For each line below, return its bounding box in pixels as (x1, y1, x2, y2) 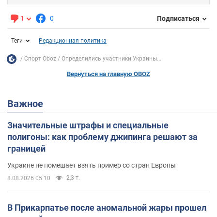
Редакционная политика (39, 37, 107, 44)
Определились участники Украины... (62, 55, 161, 62)
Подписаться (157, 15, 200, 23)
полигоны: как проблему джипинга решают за (7, 131, 198, 142)
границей (7, 143, 46, 154)
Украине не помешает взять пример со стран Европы (7, 161, 176, 169)
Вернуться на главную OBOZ (67, 70, 150, 77)
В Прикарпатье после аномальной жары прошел (7, 202, 206, 213)
